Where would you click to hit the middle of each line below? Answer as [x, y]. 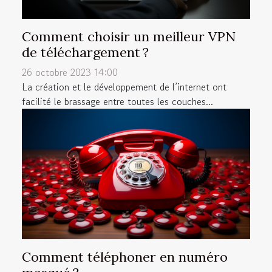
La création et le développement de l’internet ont [124, 87]
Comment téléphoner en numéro [125, 257]
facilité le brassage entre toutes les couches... [117, 101]
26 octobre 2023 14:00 [70, 72]
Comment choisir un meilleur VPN [129, 36]
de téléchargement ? [85, 52]
